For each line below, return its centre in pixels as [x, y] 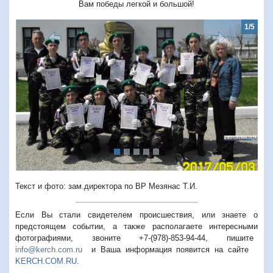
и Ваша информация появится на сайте [170, 250]
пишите [242, 238]
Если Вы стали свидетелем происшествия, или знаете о [136, 215]
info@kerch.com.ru [49, 250]
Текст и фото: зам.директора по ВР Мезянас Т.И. [106, 186]
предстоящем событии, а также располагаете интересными [136, 227]
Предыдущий [57, 100]
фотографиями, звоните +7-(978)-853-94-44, [121, 238]
